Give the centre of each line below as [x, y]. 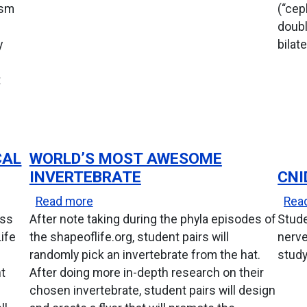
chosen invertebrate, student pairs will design [152, 290]
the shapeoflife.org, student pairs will [129, 237]
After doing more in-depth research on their [146, 272]
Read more [64, 201]
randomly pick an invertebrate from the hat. [145, 255]
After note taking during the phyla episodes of [152, 219]
